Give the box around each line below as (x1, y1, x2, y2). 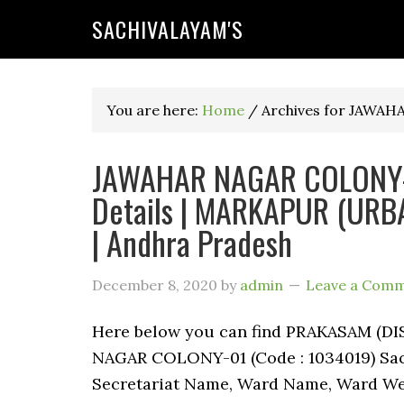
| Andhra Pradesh (92, 218, 292, 266)
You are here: (106, 101, 202, 119)
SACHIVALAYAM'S (92, 13, 243, 45)
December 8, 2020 (92, 276, 217, 294)
